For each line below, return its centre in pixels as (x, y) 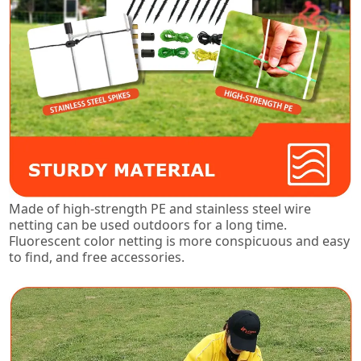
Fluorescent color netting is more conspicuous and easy (180, 241)
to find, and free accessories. (97, 257)
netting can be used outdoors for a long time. (148, 224)
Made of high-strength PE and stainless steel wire (160, 208)
